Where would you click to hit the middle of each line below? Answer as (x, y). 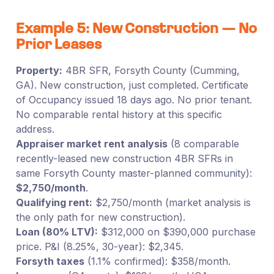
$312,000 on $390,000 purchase (176, 231)
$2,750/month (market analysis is (171, 202)
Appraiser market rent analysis (91, 143)
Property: (39, 70)
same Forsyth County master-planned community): (134, 173)
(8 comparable (203, 143)
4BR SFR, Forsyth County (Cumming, (151, 70)
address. (35, 129)
